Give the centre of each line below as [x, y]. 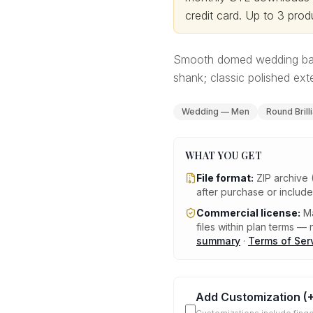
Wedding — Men [216, 111]
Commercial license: [248, 213]
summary [218, 241]
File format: [225, 178]
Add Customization [248, 297]
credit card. [215, 15]
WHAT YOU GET [224, 155]
